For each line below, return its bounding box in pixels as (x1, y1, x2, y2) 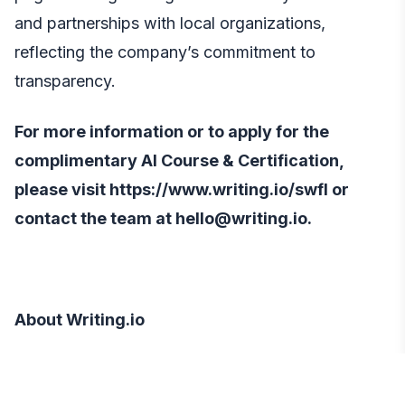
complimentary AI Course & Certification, (14, 150, 344, 170)
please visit (14, 179, 106, 199)
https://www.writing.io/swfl (106, 179, 328, 199)
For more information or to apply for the (14, 121, 329, 141)
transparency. (14, 71, 116, 90)
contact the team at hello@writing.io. (14, 208, 312, 228)
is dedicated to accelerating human (85, 360, 351, 380)
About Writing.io (14, 309, 145, 329)
